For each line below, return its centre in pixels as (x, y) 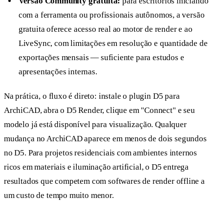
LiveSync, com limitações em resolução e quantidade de (113, 43)
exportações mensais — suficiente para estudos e (101, 57)
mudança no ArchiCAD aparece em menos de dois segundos (105, 139)
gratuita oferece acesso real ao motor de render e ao (105, 29)
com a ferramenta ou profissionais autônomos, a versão (111, 15)
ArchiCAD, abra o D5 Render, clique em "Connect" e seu (99, 110)
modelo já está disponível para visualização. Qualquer (95, 125)
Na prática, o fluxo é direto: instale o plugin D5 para (92, 96)
